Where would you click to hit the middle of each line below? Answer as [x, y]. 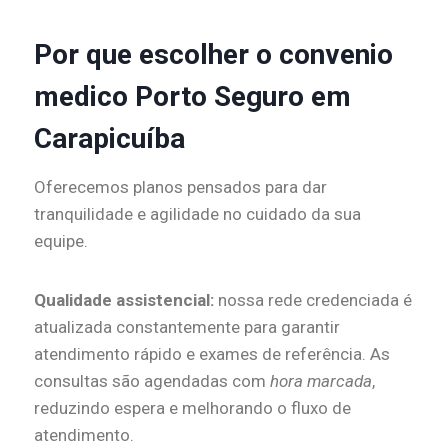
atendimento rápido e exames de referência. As [212, 353]
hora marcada [321, 380]
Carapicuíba [109, 138]
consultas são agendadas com [152, 380]
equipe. [61, 240]
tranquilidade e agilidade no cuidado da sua [197, 213]
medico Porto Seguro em [192, 96]
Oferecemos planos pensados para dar [180, 186]
